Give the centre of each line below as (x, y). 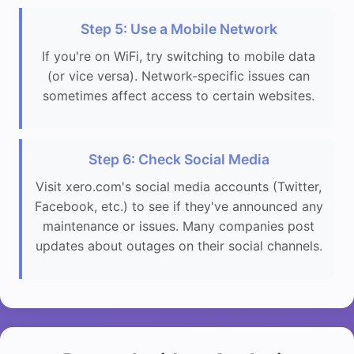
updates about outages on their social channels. (179, 246)
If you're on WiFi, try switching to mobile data (179, 56)
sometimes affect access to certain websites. (179, 95)
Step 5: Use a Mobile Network (179, 28)
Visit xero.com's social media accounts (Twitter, (179, 187)
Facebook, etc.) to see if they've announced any (179, 207)
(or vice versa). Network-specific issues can (179, 75)
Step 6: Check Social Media (179, 160)
